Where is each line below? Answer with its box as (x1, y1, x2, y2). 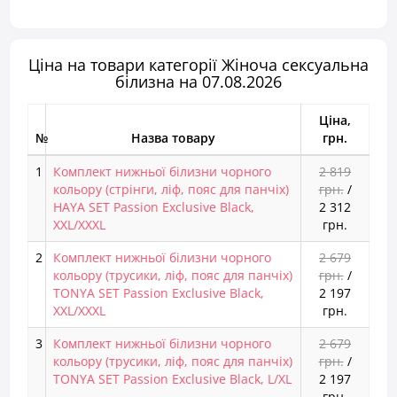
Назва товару (131, 129, 215, 146)
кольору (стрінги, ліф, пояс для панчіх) (53, 181, 289, 198)
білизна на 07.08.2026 (115, 71, 282, 92)
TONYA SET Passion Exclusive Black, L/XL (53, 370, 292, 387)
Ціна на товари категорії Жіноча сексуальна (28, 54, 369, 75)
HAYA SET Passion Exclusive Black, (53, 198, 254, 215)
